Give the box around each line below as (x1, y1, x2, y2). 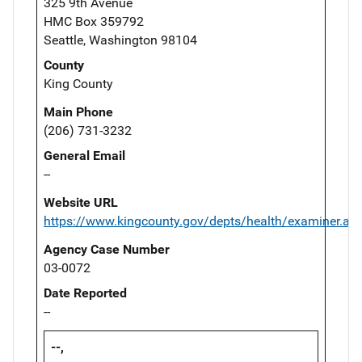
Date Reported (44, 284, 127, 301)
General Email (44, 147, 125, 163)
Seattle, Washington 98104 (44, 32, 197, 48)
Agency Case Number (44, 241, 170, 257)
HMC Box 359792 (44, 13, 144, 29)
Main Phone (44, 103, 113, 120)
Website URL (44, 194, 118, 210)
